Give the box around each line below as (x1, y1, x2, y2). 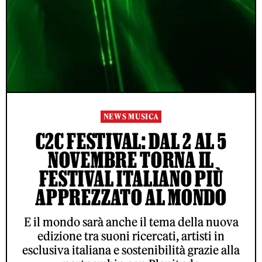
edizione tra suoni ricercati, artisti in (37, 229, 225, 244)
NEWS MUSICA (103, 112, 159, 122)
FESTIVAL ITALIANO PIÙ (39, 166, 223, 191)
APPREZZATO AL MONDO (35, 185, 227, 210)
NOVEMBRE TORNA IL (48, 147, 214, 173)
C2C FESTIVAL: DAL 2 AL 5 (35, 129, 227, 154)
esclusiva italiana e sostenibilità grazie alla (22, 243, 240, 258)
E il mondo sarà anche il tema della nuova (23, 215, 239, 230)
